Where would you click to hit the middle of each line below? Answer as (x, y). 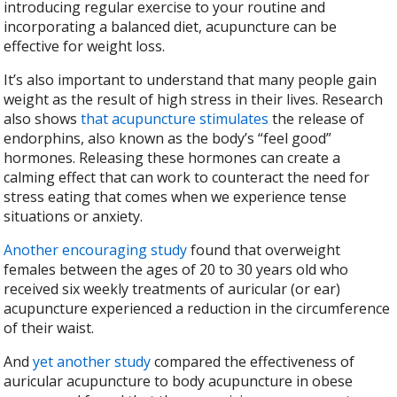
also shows (43, 118)
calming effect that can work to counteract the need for (187, 177)
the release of (317, 118)
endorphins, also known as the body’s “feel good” (168, 138)
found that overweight (264, 249)
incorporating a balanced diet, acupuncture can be (171, 26)
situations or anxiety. (74, 216)
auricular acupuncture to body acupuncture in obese (179, 381)
